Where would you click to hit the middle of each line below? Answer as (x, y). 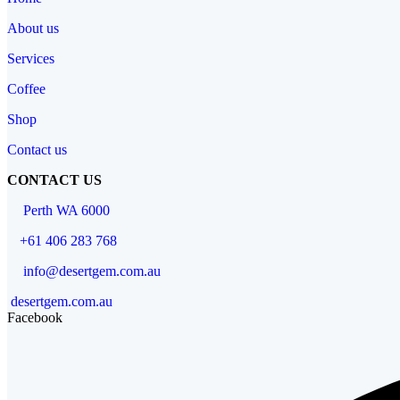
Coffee (26, 88)
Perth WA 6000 (65, 210)
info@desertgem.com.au (92, 271)
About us (33, 28)
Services (31, 58)
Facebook (35, 317)
